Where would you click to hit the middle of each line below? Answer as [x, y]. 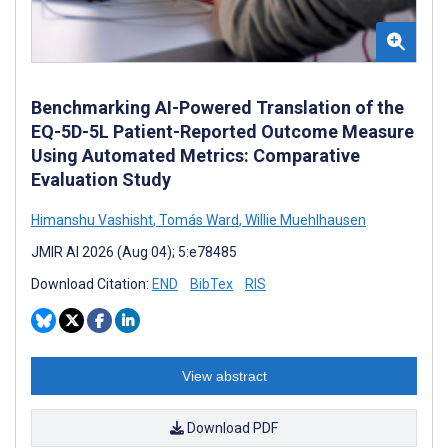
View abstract [224, 376]
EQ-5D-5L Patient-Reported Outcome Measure [222, 132]
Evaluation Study [101, 180]
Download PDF [231, 428]
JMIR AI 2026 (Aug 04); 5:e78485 [134, 252]
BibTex [211, 284]
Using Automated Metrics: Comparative [195, 156]
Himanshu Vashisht [92, 220]
